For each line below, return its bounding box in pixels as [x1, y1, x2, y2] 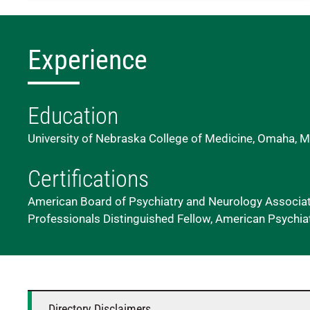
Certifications [28, 165, 149, 192]
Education [28, 102, 118, 129]
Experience [28, 44, 147, 76]
